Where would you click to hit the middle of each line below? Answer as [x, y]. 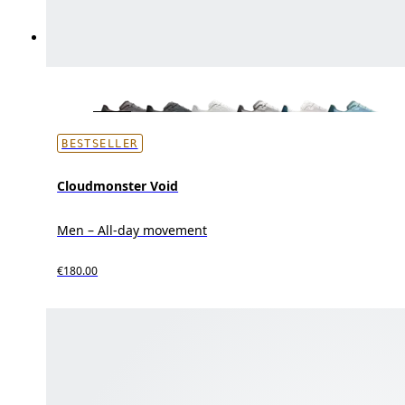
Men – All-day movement [132, 230]
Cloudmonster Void [118, 185]
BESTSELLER [100, 143]
